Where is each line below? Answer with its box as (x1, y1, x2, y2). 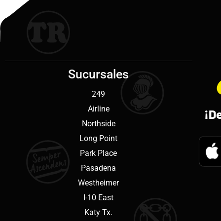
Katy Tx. (84, 207, 113, 217)
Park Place (80, 148, 117, 158)
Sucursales (68, 67, 129, 81)
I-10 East (83, 192, 114, 202)
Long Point (79, 133, 118, 143)
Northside (81, 118, 115, 128)
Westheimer (78, 178, 119, 187)
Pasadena (81, 163, 116, 173)
